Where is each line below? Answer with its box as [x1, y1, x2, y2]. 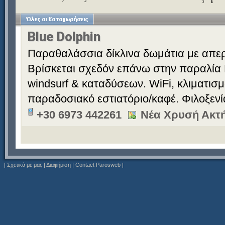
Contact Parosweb [75, 162, 121, 168]
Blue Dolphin [28, 29, 100, 44]
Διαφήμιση [46, 162, 71, 168]
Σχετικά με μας [7, 162, 42, 168]
